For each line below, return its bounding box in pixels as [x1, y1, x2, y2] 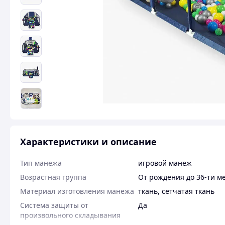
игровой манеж [138, 158, 192, 168]
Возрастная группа [20, 172, 86, 182]
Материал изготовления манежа [20, 186, 134, 196]
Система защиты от [20, 200, 88, 210]
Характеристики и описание [20, 136, 157, 148]
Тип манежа [20, 158, 62, 168]
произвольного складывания [20, 210, 121, 220]
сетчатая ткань [162, 186, 214, 196]
